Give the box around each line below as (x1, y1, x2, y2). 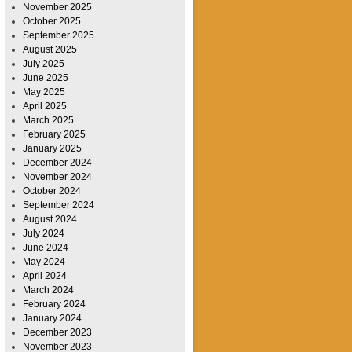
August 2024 (23, 214, 77, 225)
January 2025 (23, 143, 82, 155)
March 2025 (23, 115, 74, 126)
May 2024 (23, 256, 65, 268)
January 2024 (23, 313, 82, 324)
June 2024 (23, 242, 68, 254)
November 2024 (23, 171, 92, 183)
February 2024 (23, 299, 86, 310)
